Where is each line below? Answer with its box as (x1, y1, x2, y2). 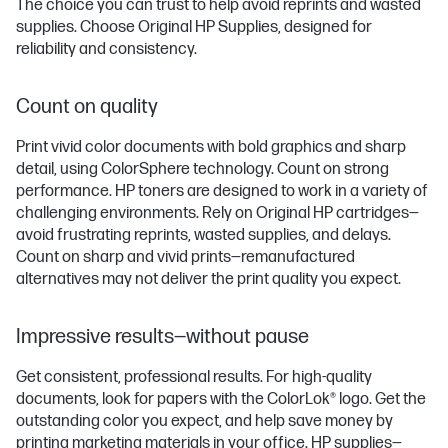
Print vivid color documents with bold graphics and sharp (16, 138, 406, 157)
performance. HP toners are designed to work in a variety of (16, 182, 428, 201)
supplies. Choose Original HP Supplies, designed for (16, 18, 372, 37)
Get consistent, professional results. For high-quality (16, 368, 372, 387)
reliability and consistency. (16, 40, 197, 59)
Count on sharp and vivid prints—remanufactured (16, 248, 355, 267)
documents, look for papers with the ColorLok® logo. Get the (16, 390, 426, 409)
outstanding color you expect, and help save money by (16, 412, 393, 431)
